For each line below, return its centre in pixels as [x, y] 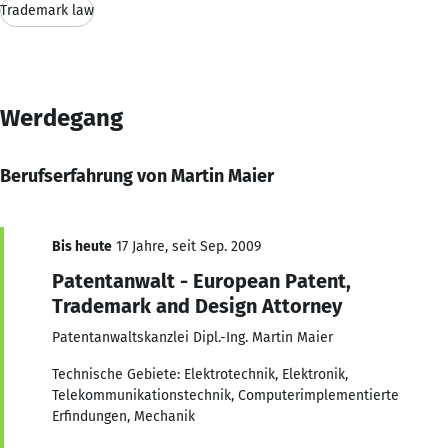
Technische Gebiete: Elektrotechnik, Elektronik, [200, 374]
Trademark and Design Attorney [197, 305]
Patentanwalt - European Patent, [201, 280]
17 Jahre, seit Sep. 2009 [186, 246]
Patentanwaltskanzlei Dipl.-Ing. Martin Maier [192, 337]
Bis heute [82, 246]
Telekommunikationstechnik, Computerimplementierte [225, 395]
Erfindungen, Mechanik [123, 416]
